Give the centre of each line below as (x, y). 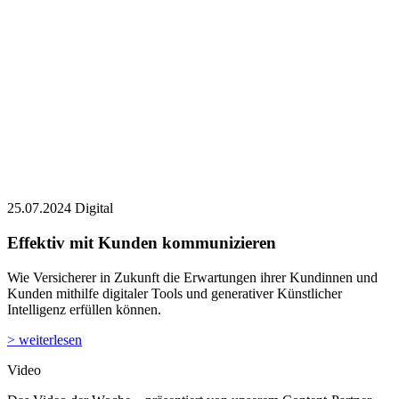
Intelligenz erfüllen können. (84, 224)
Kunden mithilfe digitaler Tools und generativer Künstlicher (175, 208)
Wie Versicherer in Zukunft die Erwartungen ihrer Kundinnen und (192, 191)
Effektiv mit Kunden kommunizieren (142, 157)
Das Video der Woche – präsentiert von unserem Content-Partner (189, 314)
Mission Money (51, 330)
